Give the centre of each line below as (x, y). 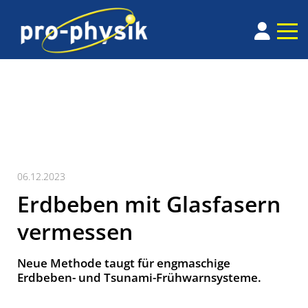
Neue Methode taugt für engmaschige (124, 263)
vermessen (75, 232)
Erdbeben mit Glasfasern (149, 204)
